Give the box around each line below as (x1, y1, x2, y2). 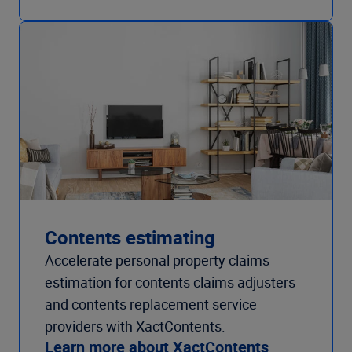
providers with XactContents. (45, 316, 225, 335)
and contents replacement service (45, 294, 257, 313)
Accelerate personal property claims (45, 250, 269, 269)
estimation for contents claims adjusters (45, 272, 295, 291)
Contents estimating (45, 224, 215, 250)
